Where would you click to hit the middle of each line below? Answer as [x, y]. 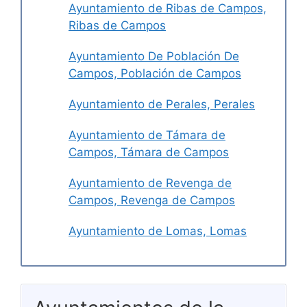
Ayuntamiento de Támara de [147, 135]
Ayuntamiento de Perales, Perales [162, 104]
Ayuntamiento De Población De [154, 56]
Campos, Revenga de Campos [152, 200]
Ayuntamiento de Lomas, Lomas [158, 231]
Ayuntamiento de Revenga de [150, 183]
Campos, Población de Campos [155, 73]
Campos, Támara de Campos [149, 152]
